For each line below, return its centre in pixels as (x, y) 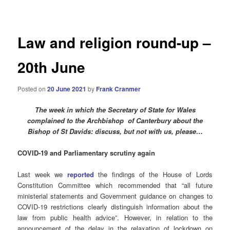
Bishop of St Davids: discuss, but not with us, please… (115, 131)
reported (80, 175)
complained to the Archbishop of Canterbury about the (115, 120)
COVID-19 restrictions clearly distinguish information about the (115, 207)
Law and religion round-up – (114, 43)
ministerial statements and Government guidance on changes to (115, 196)
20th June (52, 67)
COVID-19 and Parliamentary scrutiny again (87, 153)
